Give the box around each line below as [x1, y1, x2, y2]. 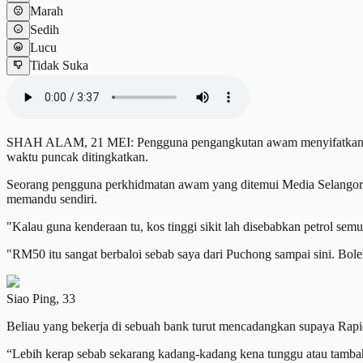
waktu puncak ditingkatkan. [6, 149, 152, 164]
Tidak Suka [30, 58, 89, 73]
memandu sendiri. [6, 191, 97, 206]
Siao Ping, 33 [6, 291, 75, 305]
